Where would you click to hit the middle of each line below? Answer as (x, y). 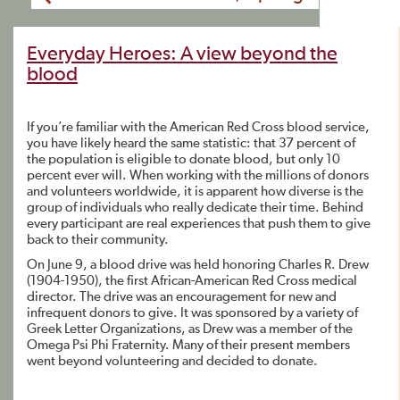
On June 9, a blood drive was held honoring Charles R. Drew (198, 265)
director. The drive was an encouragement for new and (182, 297)
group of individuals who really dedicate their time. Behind (195, 208)
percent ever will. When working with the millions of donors (198, 175)
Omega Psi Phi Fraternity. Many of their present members (188, 345)
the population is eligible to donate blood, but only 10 (183, 159)
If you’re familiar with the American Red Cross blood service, (198, 127)
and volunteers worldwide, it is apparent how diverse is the (195, 192)
